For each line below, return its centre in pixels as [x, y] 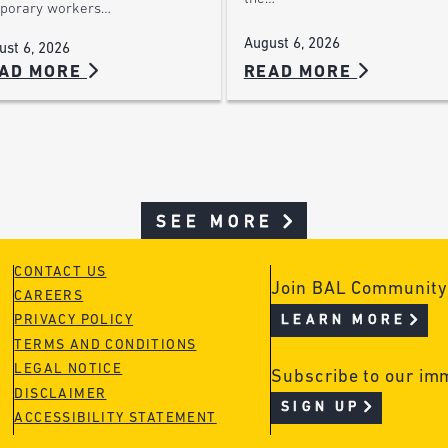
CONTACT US [60, 272]
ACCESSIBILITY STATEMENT [115, 418]
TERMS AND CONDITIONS [105, 345]
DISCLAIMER [60, 394]
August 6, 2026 [291, 44]
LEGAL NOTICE [68, 370]
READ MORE [300, 72]
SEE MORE [215, 222]
